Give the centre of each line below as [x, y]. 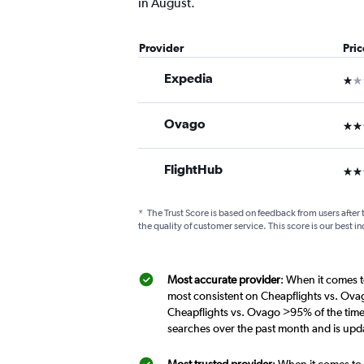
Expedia [188, 78]
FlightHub [193, 169]
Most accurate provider [224, 280]
